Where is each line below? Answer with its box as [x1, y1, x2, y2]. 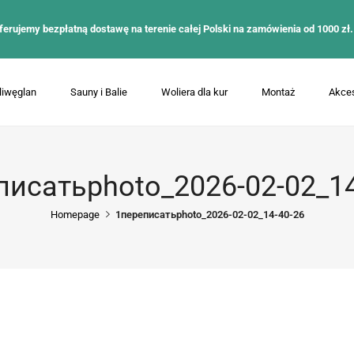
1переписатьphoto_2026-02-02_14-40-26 [115, 209, 304, 220]
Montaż [262, 86, 295, 98]
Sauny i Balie [70, 86, 127, 98]
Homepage [50, 209, 100, 220]
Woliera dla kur [161, 86, 228, 98]
